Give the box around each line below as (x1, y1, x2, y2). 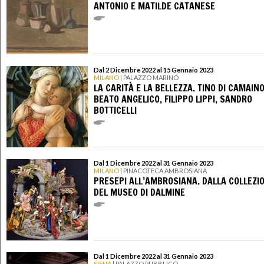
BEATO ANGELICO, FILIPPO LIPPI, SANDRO (94, 92, 252, 105)
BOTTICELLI (94, 103, 137, 117)
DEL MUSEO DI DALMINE (94, 185, 185, 199)
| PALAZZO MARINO (119, 74, 179, 82)
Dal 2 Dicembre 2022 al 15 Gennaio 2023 (94, 66, 213, 74)
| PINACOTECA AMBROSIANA (119, 167, 207, 175)
